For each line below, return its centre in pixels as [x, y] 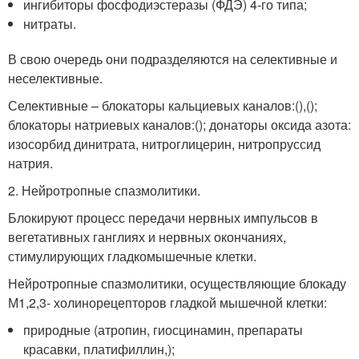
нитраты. [50, 24]
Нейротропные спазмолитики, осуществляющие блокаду [177, 283]
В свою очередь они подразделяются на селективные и [173, 59]
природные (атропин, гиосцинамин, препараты [163, 330]
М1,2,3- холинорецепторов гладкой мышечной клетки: [167, 303]
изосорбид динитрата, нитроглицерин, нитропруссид [164, 144]
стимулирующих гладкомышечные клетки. [132, 256]
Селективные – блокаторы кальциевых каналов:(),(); [163, 105]
